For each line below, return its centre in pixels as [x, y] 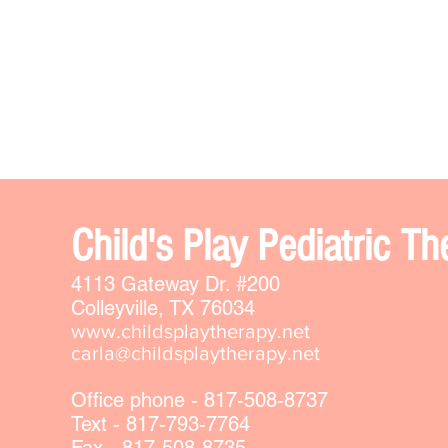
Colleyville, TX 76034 [163, 308]
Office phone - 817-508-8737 [199, 400]
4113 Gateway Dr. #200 [175, 284]
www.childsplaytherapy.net [190, 331]
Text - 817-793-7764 [160, 424]
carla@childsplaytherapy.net [195, 353]
